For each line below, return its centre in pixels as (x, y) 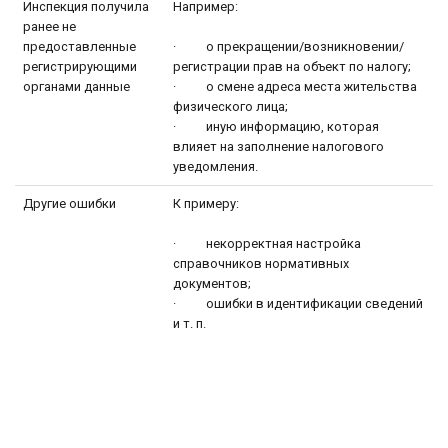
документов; (212, 283)
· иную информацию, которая (276, 126)
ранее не (49, 26)
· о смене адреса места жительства (295, 86)
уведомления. (215, 166)
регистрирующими (80, 66)
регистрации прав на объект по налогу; (292, 66)
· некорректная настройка (267, 243)
